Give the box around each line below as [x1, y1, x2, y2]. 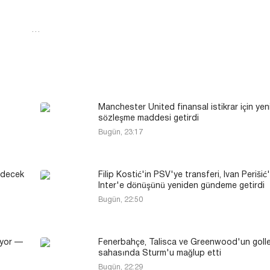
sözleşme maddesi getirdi [98, 114, 199, 122]
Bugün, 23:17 [98, 128, 143, 136]
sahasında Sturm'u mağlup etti [98, 249, 221, 257]
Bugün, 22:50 [98, 196, 143, 203]
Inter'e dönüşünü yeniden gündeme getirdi [98, 181, 265, 190]
